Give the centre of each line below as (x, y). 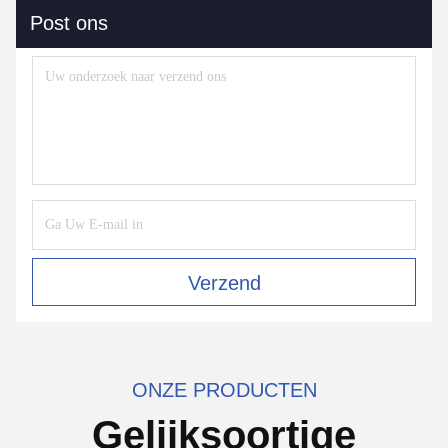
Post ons (69, 23)
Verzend (224, 283)
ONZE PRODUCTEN (224, 390)
